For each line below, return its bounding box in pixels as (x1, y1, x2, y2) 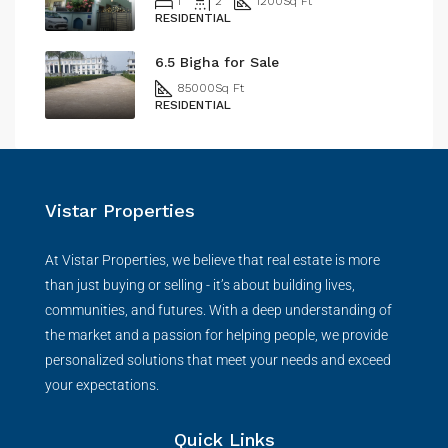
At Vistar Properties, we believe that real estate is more (45, 251, 380, 268)
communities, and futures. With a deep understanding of (45, 301, 392, 318)
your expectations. (45, 376, 159, 393)
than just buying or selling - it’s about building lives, (45, 276, 355, 293)
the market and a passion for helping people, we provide (45, 326, 388, 343)
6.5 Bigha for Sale (155, 54, 279, 70)
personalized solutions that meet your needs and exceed (45, 351, 391, 368)
